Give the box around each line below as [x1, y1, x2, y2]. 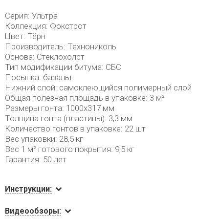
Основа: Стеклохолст [5, 51, 85, 62]
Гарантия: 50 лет [5, 154, 66, 164]
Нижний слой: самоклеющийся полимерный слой [5, 82, 192, 92]
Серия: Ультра [5, 10, 58, 21]
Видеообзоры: [5, 206, 61, 216]
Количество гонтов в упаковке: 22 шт [5, 123, 146, 133]
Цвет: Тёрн [5, 31, 45, 41]
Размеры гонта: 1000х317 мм [5, 103, 114, 113]
